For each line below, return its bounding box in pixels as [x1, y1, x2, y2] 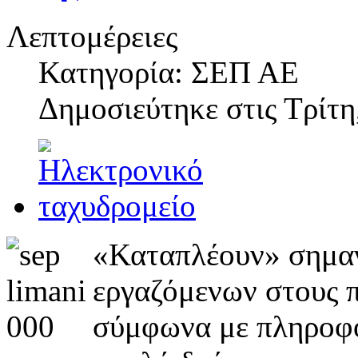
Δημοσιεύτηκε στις [38, 91, 284, 126]
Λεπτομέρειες [6, 19, 177, 54]
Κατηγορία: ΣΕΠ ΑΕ [38, 55, 299, 90]
